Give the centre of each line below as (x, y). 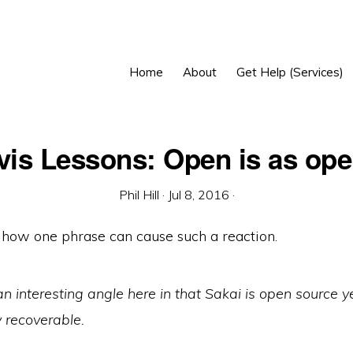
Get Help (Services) (290, 72)
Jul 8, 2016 (198, 195)
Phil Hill (139, 195)
